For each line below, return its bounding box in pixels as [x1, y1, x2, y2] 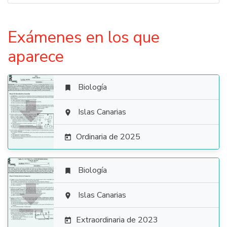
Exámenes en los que [8, 26, 160, 48]
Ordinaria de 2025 [76, 131, 140, 142]
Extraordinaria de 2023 [76, 214, 158, 225]
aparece [8, 46, 64, 67]
